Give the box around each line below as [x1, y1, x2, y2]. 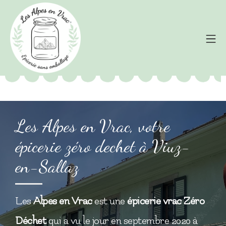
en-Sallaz [15, 156, 79, 178]
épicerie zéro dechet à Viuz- [15, 136, 190, 157]
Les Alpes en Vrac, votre [15, 116, 170, 137]
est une [92, 195, 127, 207]
